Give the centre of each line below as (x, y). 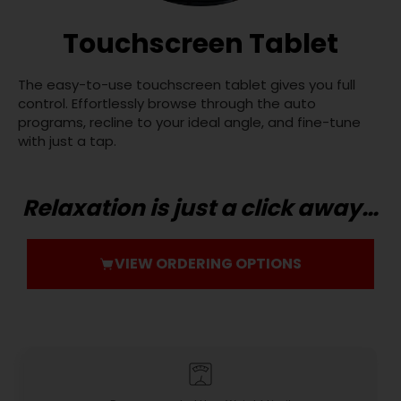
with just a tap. (67, 141)
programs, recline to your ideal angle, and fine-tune (189, 122)
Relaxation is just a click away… (200, 208)
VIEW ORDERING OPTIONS (208, 263)
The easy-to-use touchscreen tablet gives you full (187, 84)
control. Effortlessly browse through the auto (167, 103)
